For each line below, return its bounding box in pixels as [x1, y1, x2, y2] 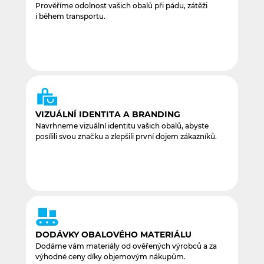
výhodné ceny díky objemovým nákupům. [35, 252, 186, 262]
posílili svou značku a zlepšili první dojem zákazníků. [35, 132, 217, 141]
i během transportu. [35, 12, 105, 21]
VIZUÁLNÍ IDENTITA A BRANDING [35, 109, 180, 120]
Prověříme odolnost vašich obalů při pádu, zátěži [35, 1, 207, 11]
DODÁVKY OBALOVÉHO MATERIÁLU [35, 229, 192, 240]
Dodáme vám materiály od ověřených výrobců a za [35, 242, 217, 251]
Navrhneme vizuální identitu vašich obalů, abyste [35, 121, 209, 131]
